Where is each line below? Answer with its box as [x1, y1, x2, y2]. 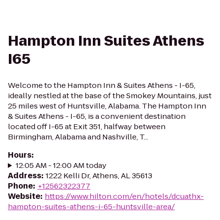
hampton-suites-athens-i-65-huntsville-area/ [8, 201, 175, 212]
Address [8, 170, 41, 181]
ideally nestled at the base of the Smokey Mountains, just [8, 90, 212, 101]
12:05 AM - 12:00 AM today [15, 160, 107, 170]
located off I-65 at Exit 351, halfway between [8, 121, 165, 132]
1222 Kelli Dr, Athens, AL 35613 [46, 170, 152, 181]
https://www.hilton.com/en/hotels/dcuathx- [45, 191, 204, 201]
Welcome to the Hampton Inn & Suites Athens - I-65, [8, 80, 195, 90]
